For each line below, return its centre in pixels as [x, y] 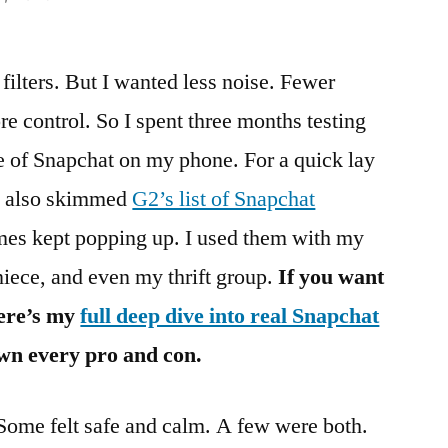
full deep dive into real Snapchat [230, 315]
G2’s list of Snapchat [224, 198]
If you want [331, 276]
